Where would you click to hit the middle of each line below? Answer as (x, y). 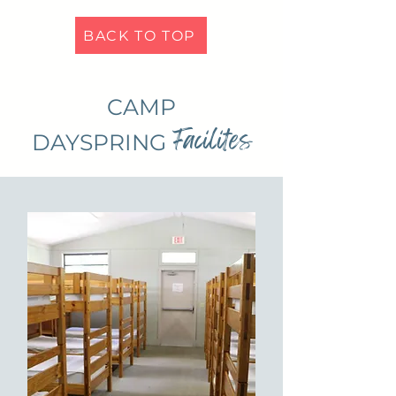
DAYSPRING (102, 142)
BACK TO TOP (139, 35)
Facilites (212, 141)
